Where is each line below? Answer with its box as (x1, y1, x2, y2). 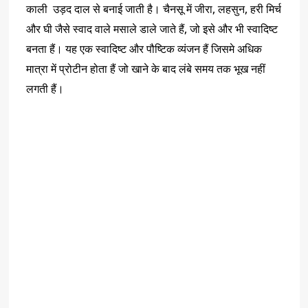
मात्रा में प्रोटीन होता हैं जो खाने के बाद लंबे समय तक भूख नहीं (25, 61, 265, 77)
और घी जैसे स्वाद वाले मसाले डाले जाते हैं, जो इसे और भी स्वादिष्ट (25, 21, 278, 37)
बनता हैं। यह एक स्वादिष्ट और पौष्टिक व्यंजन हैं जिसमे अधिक (25, 41, 262, 57)
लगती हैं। (25, 81, 64, 97)
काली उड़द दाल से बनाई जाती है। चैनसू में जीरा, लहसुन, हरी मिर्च (25, 1, 281, 17)
